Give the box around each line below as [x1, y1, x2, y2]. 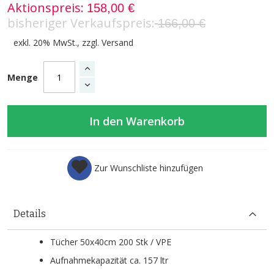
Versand [102, 37, 133, 49]
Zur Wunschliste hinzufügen [94, 162, 203, 174]
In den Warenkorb [89, 114, 185, 129]
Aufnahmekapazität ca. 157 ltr [50, 254, 168, 267]
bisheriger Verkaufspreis [7, 15, 152, 32]
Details [13, 208, 46, 220]
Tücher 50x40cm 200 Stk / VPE [50, 236, 171, 248]
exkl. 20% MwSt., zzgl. [13, 37, 102, 49]
